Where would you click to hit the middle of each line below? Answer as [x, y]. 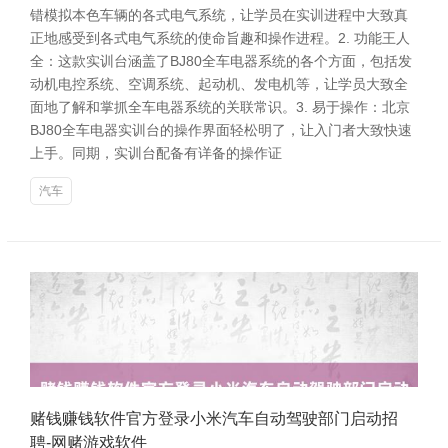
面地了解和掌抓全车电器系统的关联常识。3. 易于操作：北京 [220, 107]
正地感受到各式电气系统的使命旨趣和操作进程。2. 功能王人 [220, 38]
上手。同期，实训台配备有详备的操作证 [156, 153]
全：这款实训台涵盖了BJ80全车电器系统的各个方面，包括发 [221, 61]
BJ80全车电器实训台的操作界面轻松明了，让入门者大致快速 [221, 130]
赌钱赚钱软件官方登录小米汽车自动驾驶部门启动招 [214, 418]
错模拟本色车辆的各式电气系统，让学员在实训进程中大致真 [219, 15]
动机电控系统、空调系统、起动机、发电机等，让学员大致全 [219, 84]
